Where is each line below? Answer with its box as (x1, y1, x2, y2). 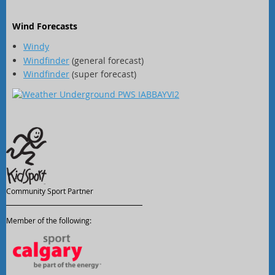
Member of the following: (6, 215, 91, 226)
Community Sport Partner (6, 186, 93, 196)
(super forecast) (69, 68, 136, 80)
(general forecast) (69, 54, 144, 66)
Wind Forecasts (12, 20, 77, 33)
